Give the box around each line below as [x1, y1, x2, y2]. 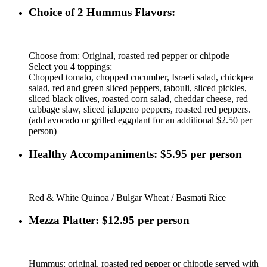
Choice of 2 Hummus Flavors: [29, 6, 175, 19]
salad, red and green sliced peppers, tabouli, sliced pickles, [29, 83, 247, 94]
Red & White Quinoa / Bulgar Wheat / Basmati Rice [29, 192, 226, 203]
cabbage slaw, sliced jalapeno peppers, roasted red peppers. [29, 104, 250, 115]
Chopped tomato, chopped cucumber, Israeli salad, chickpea [29, 72, 254, 83]
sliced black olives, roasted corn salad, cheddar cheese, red [29, 94, 248, 104]
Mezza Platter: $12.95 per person [29, 214, 190, 227]
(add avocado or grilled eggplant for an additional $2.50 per [29, 115, 252, 126]
